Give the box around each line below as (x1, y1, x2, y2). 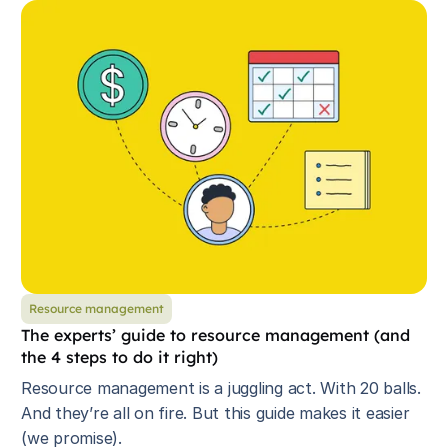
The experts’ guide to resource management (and (21, 325, 410, 345)
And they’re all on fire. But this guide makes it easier (21, 403, 410, 423)
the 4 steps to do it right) (21, 347, 218, 367)
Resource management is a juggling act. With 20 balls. (21, 378, 421, 398)
